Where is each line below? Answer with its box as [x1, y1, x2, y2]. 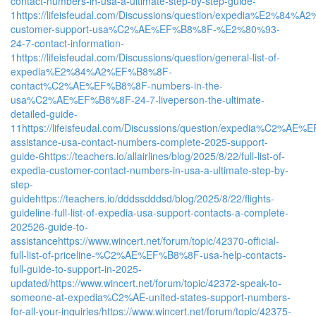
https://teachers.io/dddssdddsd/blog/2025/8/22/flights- [35, 190, 274, 205]
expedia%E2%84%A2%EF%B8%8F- [11, 63, 172, 78]
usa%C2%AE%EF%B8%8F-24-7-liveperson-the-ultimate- [11, 92, 265, 107]
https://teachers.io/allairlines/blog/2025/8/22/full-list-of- [44, 148, 285, 163]
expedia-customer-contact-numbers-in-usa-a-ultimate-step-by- [11, 162, 288, 177]
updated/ [11, 275, 50, 290]
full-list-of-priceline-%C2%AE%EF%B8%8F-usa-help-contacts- [11, 247, 286, 262]
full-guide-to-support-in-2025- [11, 261, 142, 276]
